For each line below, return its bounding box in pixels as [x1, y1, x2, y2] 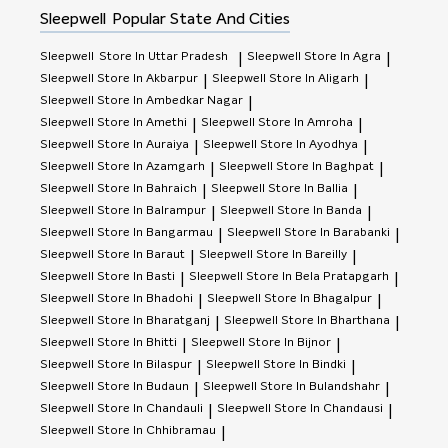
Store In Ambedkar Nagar [97, 94, 243, 107]
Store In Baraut [97, 248, 185, 261]
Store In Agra [304, 50, 381, 63]
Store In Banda [277, 204, 362, 217]
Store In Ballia [268, 182, 348, 195]
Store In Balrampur [97, 204, 206, 217]
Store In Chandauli [97, 402, 203, 415]
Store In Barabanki [284, 226, 390, 239]
